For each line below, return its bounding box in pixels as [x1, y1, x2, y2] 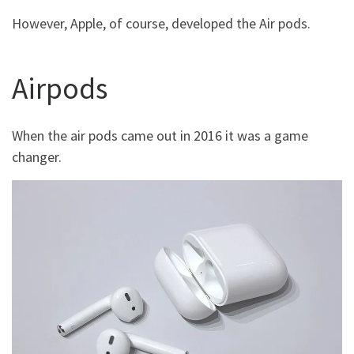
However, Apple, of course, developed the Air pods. [12, 13, 311, 32]
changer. [12, 147, 62, 166]
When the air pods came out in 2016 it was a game [12, 126, 308, 145]
